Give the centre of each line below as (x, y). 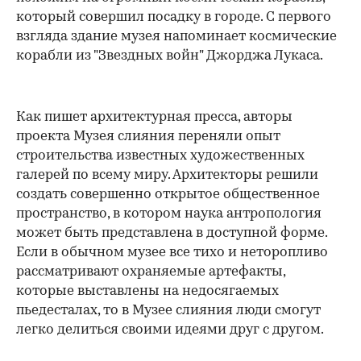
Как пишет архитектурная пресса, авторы (154, 117)
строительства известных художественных (160, 156)
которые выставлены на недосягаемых (147, 291)
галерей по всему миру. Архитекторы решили (167, 175)
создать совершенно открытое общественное (168, 194)
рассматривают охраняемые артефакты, (151, 272)
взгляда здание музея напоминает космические (176, 36)
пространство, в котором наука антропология (169, 214)
